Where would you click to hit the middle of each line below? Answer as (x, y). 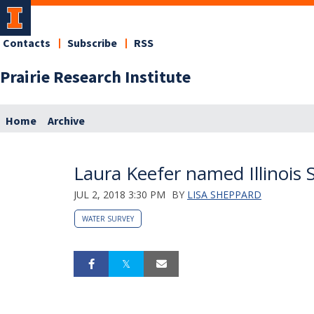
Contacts (27, 43)
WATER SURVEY (108, 218)
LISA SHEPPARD (224, 194)
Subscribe (92, 43)
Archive (66, 121)
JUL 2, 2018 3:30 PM (120, 194)
